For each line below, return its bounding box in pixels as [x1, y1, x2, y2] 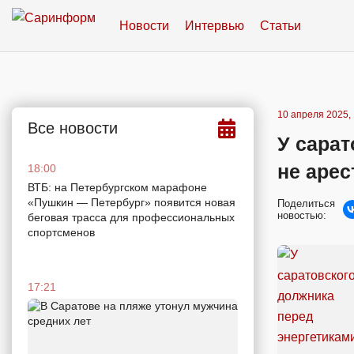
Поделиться [277, 198, 335, 209]
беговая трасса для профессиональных [28, 211, 235, 224]
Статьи [260, 18, 301, 32]
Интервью [185, 18, 244, 32]
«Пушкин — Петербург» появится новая [28, 196, 235, 209]
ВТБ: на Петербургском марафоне [28, 181, 207, 194]
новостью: [277, 209, 326, 221]
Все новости [28, 119, 118, 137]
